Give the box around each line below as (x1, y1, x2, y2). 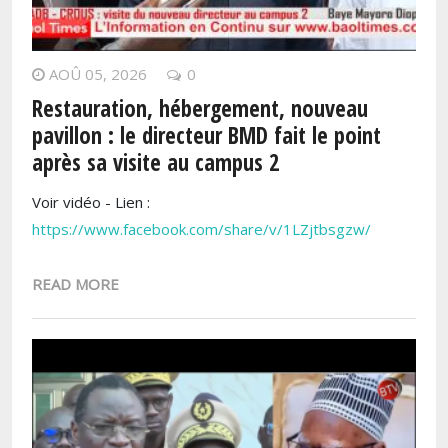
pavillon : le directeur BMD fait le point (32, 120, 381, 152)
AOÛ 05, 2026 (49, 64, 147, 85)
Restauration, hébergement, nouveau (32, 93, 368, 125)
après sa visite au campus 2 (32, 147, 279, 179)
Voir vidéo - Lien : (32, 192, 150, 213)
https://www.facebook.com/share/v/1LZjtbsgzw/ (32, 219, 371, 240)
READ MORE (32, 273, 119, 294)
